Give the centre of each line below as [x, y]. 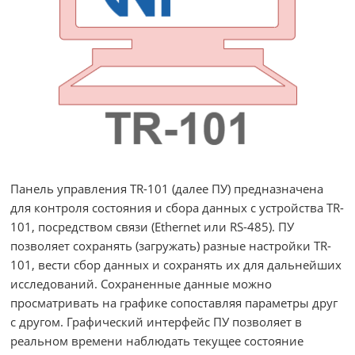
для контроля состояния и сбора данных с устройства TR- [177, 208]
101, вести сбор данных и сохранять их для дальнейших [176, 265]
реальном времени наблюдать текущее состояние [157, 341]
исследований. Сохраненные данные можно [141, 284]
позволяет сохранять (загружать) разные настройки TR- [171, 246]
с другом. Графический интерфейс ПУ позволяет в [156, 322]
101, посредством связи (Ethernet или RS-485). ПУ [152, 227]
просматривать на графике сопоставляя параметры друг [174, 303]
